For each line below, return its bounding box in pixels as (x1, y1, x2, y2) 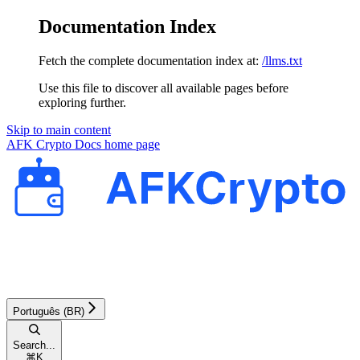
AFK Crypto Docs (6, 137, 101, 151)
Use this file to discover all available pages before (39, 80, 288, 95)
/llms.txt (262, 53, 302, 67)
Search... (13, 339, 55, 352)
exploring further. (39, 95, 126, 109)
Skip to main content (6, 122, 111, 137)
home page (101, 137, 160, 151)
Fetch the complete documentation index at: (39, 53, 259, 67)
